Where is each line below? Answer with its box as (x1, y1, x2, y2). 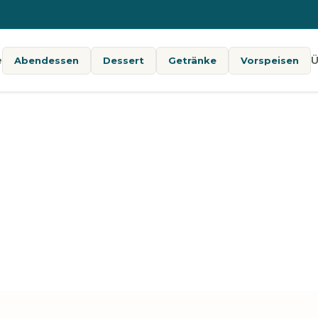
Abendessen (13, 54, 79, 66)
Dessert (102, 54, 144, 66)
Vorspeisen (240, 54, 299, 66)
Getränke (168, 54, 216, 66)
